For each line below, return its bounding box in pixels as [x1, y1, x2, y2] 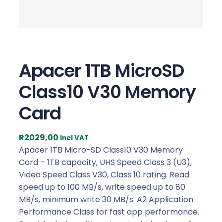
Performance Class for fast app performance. [19, 206, 199, 218]
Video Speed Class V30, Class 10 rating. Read [19, 168, 189, 180]
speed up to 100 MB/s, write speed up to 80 [19, 181, 185, 193]
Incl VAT [60, 133, 89, 143]
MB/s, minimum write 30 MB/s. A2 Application [19, 193, 193, 205]
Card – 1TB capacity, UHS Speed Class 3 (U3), [19, 156, 192, 168]
